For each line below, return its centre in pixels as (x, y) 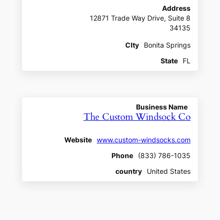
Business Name (162, 107)
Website (78, 140)
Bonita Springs (167, 45)
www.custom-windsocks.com (144, 140)
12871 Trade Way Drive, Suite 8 (140, 18)
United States (169, 172)
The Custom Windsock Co (137, 117)
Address (177, 9)
